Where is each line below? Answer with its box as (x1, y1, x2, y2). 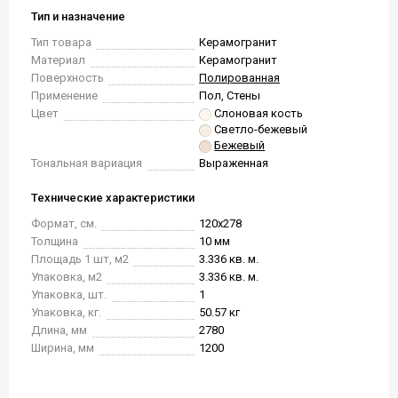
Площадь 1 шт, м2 (31, 252, 129, 266)
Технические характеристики (31, 191, 195, 204)
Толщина (31, 235, 78, 248)
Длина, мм (31, 323, 87, 337)
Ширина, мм (31, 341, 94, 354)
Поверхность (31, 71, 104, 84)
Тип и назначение (31, 10, 125, 23)
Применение (31, 89, 98, 102)
